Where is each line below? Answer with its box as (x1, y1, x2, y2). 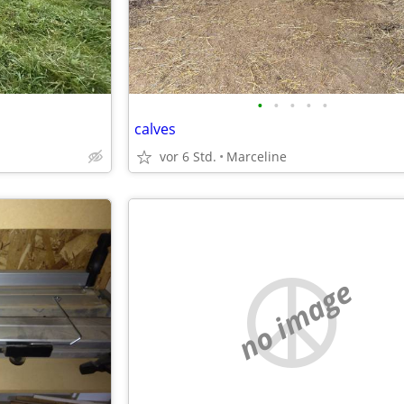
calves (134, 119, 176, 139)
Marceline (226, 148, 287, 165)
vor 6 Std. (160, 148, 216, 165)
